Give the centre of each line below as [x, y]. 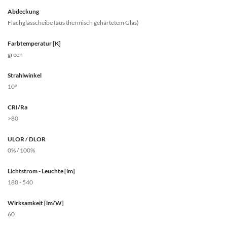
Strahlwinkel [25, 75]
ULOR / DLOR [27, 139]
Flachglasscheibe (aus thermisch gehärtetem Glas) [73, 23]
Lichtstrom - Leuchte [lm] [41, 171]
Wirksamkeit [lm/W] [36, 203]
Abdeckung [23, 11]
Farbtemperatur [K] [34, 43]
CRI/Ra [17, 107]
